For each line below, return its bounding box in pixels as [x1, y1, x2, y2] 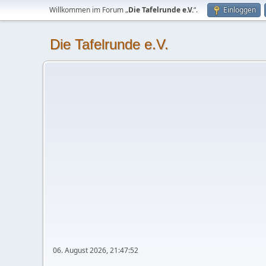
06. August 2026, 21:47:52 [53, 245, 138, 255]
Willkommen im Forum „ [49, 5, 128, 15]
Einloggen [223, 5, 256, 15]
